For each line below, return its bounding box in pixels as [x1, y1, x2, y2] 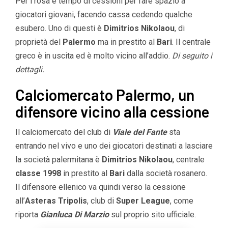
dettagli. [15, 64, 44, 74]
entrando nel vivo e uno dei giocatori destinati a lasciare [15, 140, 213, 151]
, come [170, 195, 193, 206]
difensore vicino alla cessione [15, 102, 209, 121]
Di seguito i [172, 50, 212, 61]
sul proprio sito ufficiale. [111, 209, 196, 219]
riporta [15, 209, 40, 219]
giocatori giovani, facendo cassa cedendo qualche [15, 9, 192, 19]
